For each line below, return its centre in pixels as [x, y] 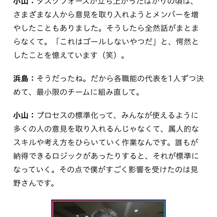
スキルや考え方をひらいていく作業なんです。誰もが [105, 142]
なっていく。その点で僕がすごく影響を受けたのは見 [105, 169]
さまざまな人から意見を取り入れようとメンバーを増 [106, 14]
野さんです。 [36, 183]
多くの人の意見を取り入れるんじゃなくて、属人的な [106, 129]
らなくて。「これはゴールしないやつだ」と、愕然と [106, 41]
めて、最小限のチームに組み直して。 [78, 92]
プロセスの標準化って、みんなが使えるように [117, 115]
